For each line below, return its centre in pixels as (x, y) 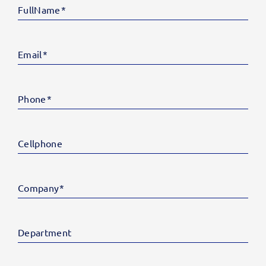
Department (45, 232)
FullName (39, 10)
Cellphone (40, 143)
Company (39, 188)
